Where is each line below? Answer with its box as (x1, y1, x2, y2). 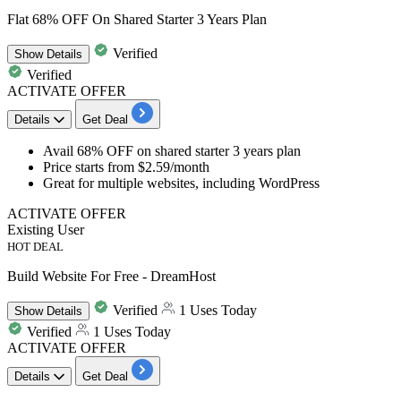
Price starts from (43, 159, 138, 175)
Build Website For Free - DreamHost (7, 269, 216, 285)
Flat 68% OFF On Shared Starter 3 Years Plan (7, 12, 267, 28)
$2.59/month (138, 159, 209, 175)
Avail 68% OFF (43, 143, 133, 159)
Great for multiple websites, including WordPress (43, 175, 320, 192)
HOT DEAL (7, 240, 64, 254)
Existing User (7, 222, 84, 238)
